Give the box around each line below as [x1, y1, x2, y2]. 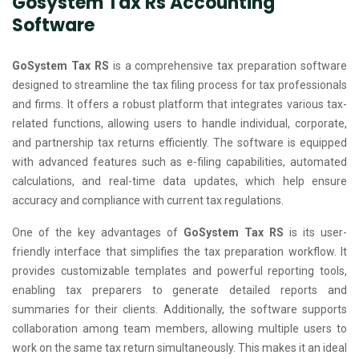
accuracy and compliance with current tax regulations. [12, 194, 284, 207]
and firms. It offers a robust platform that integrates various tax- [12, 98, 347, 111]
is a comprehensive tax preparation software [108, 59, 347, 72]
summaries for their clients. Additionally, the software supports [12, 303, 347, 316]
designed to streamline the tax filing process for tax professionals [12, 79, 347, 91]
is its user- [284, 226, 347, 239]
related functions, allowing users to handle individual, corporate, [12, 117, 347, 130]
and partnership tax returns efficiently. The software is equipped [12, 136, 347, 149]
